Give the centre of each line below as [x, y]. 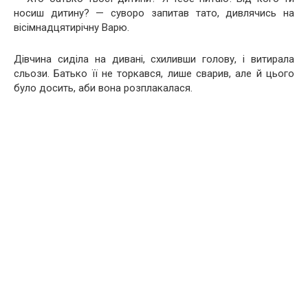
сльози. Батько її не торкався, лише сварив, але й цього [154, 74]
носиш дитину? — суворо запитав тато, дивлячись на [154, 13]
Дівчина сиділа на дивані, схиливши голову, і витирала [154, 59]
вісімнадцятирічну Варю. [71, 27]
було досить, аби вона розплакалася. [103, 88]
